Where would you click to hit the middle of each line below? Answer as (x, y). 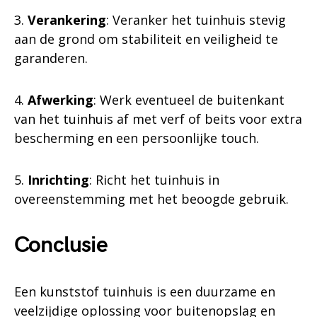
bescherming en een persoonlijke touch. (137, 138)
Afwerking (60, 100)
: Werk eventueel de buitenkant (189, 100)
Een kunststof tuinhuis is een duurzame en (145, 292)
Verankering (67, 20)
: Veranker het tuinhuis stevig (196, 20)
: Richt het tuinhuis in (154, 180)
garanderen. (51, 58)
